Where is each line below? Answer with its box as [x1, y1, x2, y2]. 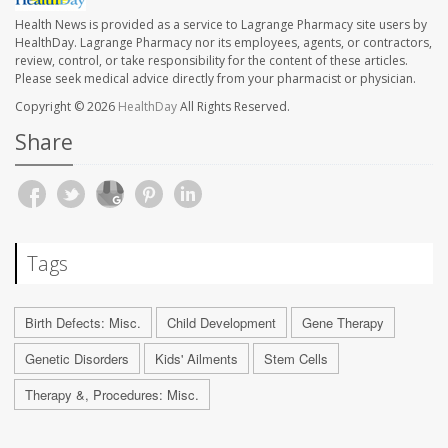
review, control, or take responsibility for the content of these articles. [15, 51, 408, 69]
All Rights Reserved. [177, 97, 290, 115]
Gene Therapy [302, 312, 384, 332]
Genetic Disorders [25, 348, 129, 368]
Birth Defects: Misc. [25, 312, 141, 332]
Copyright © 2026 [15, 97, 118, 115]
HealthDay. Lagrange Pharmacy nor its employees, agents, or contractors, [15, 33, 432, 51]
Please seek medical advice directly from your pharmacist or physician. [15, 69, 416, 87]
